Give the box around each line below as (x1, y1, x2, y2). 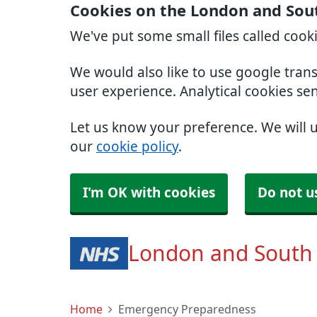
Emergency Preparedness (118, 304, 256, 315)
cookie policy (96, 140, 178, 154)
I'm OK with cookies (83, 186, 215, 200)
